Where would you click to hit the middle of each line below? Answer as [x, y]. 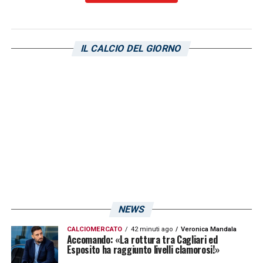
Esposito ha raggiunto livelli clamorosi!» [143, 249]
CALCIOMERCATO [94, 229]
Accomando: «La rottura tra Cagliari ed [142, 239]
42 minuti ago [151, 229]
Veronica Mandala [208, 229]
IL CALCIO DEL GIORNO [132, 48]
